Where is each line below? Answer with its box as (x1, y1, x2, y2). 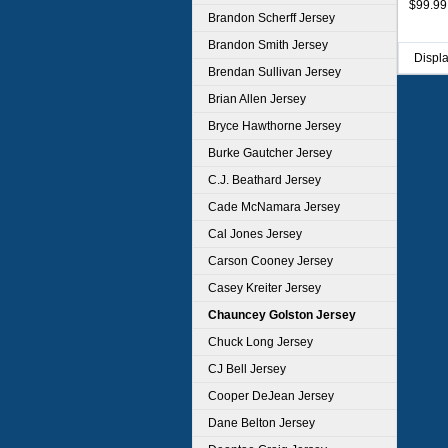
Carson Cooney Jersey (208, 254, 333, 268)
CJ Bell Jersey (208, 362, 286, 376)
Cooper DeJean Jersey (208, 389, 334, 403)
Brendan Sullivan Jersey (208, 65, 341, 79)
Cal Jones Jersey (208, 227, 302, 241)
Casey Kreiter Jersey (208, 281, 321, 295)
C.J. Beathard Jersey (208, 173, 321, 187)
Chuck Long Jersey (208, 335, 313, 349)
